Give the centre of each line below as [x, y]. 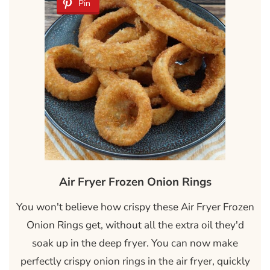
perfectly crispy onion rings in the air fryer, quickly [135, 262]
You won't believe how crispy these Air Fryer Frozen [135, 207]
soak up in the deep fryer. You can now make [135, 243]
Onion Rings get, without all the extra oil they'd [135, 225]
